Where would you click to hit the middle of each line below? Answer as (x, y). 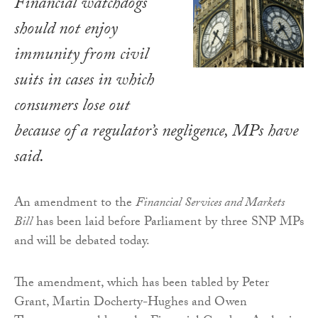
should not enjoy (66, 31)
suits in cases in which (84, 82)
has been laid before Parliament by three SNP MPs (168, 224)
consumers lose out (72, 108)
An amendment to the (75, 204)
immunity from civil (81, 57)
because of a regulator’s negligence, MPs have (156, 133)
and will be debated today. (82, 243)
